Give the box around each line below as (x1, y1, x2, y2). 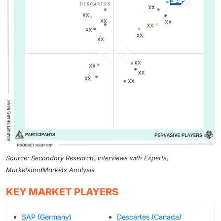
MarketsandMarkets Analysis (6, 166, 95, 174)
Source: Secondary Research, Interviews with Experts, (6, 154, 169, 162)
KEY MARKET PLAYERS (6, 186, 118, 198)
